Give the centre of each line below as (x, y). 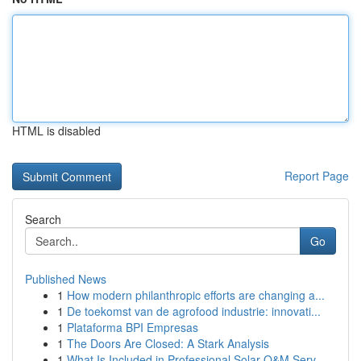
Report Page (317, 176)
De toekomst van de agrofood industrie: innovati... (194, 311)
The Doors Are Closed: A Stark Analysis (168, 343)
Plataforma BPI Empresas (133, 327)
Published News (66, 279)
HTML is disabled (56, 131)
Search (43, 219)
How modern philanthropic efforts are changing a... (196, 295)
